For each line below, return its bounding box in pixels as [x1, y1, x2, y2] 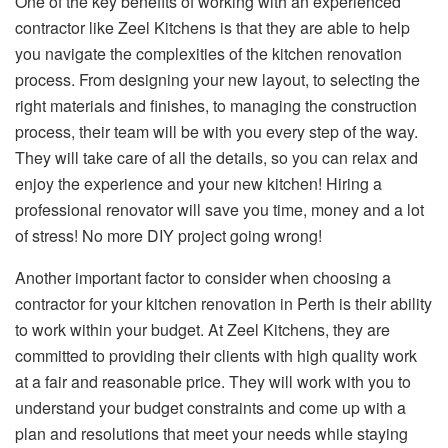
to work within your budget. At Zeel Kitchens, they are [15, 317, 390, 341]
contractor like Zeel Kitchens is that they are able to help [15, 15, 410, 39]
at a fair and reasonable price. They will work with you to [15, 369, 411, 393]
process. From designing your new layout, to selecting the [15, 67, 420, 91]
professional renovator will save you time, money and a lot [15, 197, 424, 221]
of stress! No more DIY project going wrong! [15, 223, 322, 247]
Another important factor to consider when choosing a [15, 265, 391, 289]
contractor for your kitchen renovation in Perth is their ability [15, 291, 432, 315]
